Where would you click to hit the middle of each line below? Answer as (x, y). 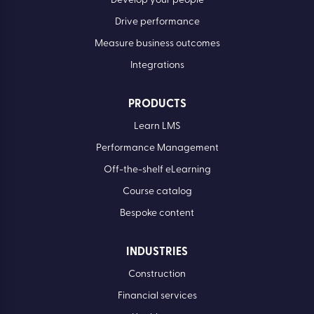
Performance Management (157, 149)
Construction (157, 275)
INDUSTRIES (157, 253)
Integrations (157, 66)
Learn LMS (157, 127)
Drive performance (157, 22)
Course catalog (157, 192)
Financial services (157, 296)
